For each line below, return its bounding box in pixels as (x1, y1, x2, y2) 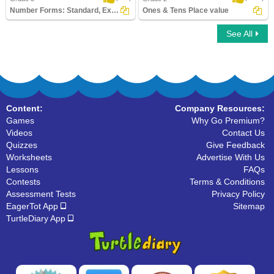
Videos (6, 128, 32, 138)
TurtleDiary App (6, 213, 68, 223)
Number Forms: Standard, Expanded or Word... (111, 6, 119, 15)
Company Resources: (175, 103, 265, 113)
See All (226, 29, 253, 39)
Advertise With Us (196, 152, 265, 162)
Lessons (6, 165, 39, 174)
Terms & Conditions (190, 177, 265, 187)
